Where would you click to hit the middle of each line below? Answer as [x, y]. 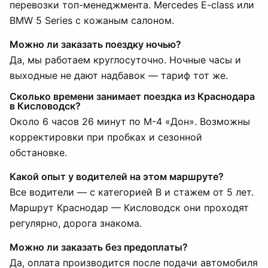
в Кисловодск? [45, 106]
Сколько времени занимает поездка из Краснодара [132, 96]
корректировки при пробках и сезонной [106, 137]
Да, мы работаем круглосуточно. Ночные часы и [125, 60]
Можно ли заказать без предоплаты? [99, 247]
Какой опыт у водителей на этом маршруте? [117, 176]
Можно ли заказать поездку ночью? [95, 44]
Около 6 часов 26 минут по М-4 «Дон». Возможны [130, 121]
